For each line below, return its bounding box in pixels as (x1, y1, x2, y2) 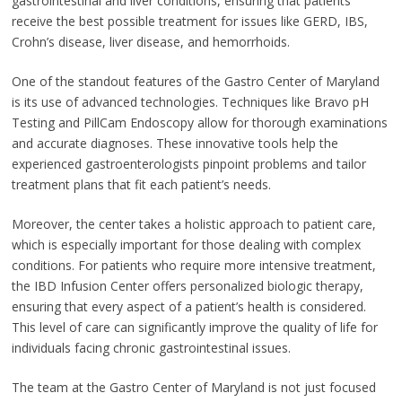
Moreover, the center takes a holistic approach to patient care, (11, 214, 376, 232)
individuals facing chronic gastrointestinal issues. (11, 338, 291, 356)
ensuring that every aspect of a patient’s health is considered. (11, 297, 366, 315)
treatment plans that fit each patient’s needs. (11, 175, 271, 193)
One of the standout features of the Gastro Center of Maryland (11, 72, 380, 90)
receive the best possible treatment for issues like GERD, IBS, (11, 12, 368, 30)
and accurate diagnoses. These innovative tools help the (11, 134, 338, 152)
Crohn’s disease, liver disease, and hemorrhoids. (11, 32, 290, 50)
